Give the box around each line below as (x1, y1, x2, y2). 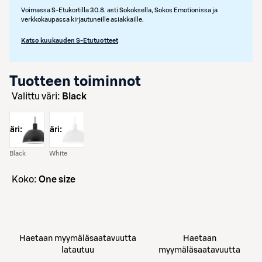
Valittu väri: (18, 92, 62, 101)
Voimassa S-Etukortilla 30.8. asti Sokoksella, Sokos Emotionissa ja (21, 7, 218, 13)
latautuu (61, 246, 95, 254)
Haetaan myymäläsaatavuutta (19, 235, 137, 243)
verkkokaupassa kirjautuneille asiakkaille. (21, 16, 144, 23)
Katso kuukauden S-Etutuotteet (21, 37, 118, 44)
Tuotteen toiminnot (9, 75, 141, 89)
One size (39, 175, 75, 184)
